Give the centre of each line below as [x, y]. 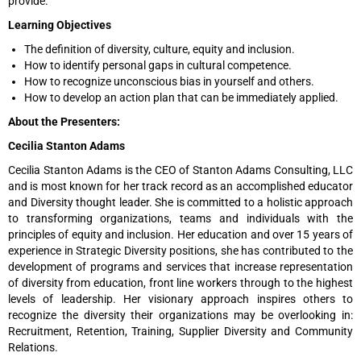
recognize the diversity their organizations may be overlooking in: [180, 315]
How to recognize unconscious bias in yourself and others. [169, 81]
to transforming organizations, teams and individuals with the [180, 218]
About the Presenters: [64, 121]
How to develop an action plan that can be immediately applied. [181, 97]
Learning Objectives [60, 25]
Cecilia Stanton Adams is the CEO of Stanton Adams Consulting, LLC [180, 170]
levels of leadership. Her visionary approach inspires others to [180, 299]
